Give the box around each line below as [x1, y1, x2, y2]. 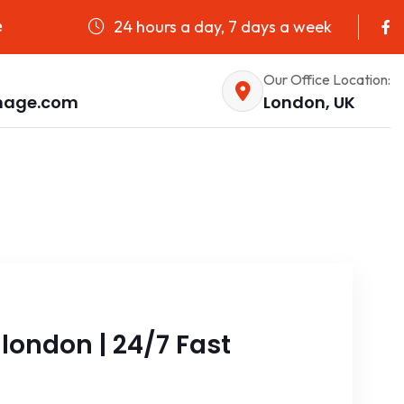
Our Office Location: [263, 69, 390, 88]
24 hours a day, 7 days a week [110, 15, 332, 37]
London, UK [263, 90, 355, 114]
